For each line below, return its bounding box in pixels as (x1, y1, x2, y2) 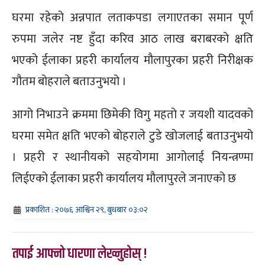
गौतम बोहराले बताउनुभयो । (12, 71, 127, 92)
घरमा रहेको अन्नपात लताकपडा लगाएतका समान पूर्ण (12, 7, 253, 28)
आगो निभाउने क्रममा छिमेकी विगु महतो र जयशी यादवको (12, 104, 253, 125)
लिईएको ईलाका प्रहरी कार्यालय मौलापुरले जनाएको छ (12, 168, 236, 189)
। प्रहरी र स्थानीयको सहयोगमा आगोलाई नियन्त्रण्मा (12, 147, 253, 167)
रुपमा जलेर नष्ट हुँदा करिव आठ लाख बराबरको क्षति (12, 28, 253, 49)
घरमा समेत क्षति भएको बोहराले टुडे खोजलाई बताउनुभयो (12, 125, 253, 146)
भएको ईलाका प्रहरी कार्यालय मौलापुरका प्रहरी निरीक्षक (12, 50, 253, 70)
